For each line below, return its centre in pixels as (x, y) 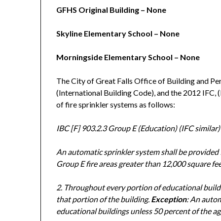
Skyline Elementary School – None (118, 34)
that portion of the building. (104, 199)
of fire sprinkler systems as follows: (116, 105)
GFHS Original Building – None (111, 10)
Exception (169, 199)
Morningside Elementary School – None (128, 57)
